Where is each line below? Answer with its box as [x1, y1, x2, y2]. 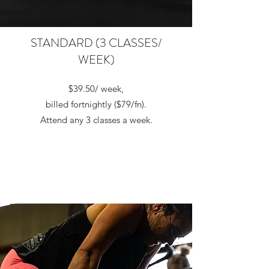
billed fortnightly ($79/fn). [46, 98, 147, 110]
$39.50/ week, [68, 83, 124, 94]
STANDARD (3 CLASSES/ [30, 34, 162, 52]
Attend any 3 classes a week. [40, 114, 153, 125]
